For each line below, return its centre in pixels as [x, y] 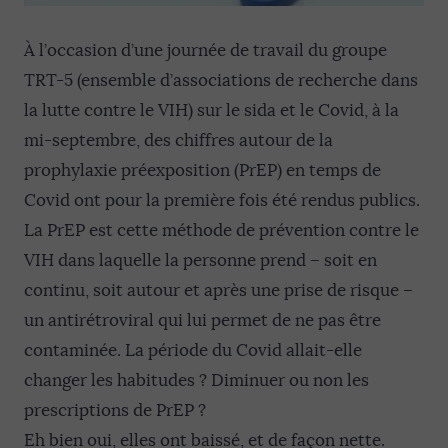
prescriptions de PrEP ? [115, 410]
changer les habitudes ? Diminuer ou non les [196, 380]
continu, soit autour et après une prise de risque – [218, 290]
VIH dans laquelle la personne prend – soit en [200, 260]
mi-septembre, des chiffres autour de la [178, 140]
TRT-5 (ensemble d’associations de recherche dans [221, 80]
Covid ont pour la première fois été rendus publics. [222, 200]
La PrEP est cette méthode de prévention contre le [221, 230]
